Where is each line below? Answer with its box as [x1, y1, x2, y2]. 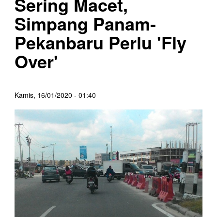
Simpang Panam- [15, 10, 156, 36]
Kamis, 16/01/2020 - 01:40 [15, 90, 96, 100]
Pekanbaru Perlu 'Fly [15, 29, 186, 55]
